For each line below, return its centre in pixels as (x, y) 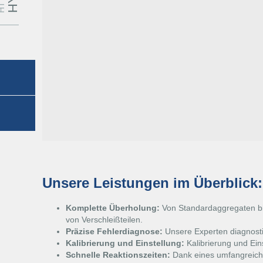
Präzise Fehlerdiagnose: (114, 231)
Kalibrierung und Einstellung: (125, 243)
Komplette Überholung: (113, 208)
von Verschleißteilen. (104, 220)
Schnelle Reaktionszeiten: (118, 255)
